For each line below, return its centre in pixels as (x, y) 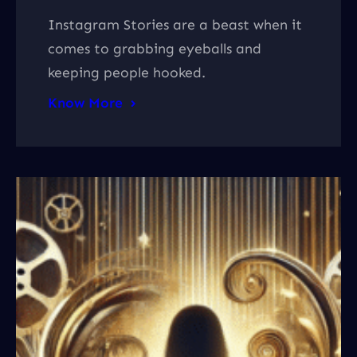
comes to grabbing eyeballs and (155, 49)
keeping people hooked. (127, 73)
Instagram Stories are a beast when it (175, 25)
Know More (85, 103)
